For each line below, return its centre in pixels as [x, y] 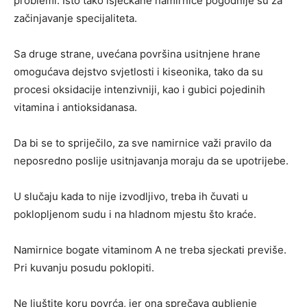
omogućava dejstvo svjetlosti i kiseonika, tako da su [138, 71]
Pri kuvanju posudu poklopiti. [84, 267]
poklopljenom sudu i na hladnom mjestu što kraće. [135, 214]
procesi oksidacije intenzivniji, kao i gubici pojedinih [139, 89]
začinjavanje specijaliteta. [75, 18]
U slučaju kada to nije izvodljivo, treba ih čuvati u [131, 196]
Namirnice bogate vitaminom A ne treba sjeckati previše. [150, 249]
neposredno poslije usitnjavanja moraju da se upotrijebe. [151, 160]
